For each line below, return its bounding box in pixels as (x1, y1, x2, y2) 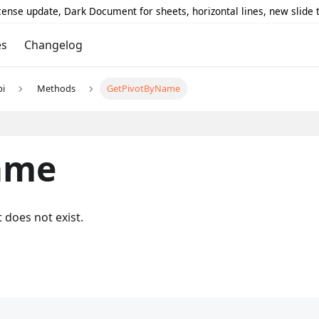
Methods (36, 82, 75, 95)
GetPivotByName (107, 82, 181, 95)
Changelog (23, 37, 83, 53)
